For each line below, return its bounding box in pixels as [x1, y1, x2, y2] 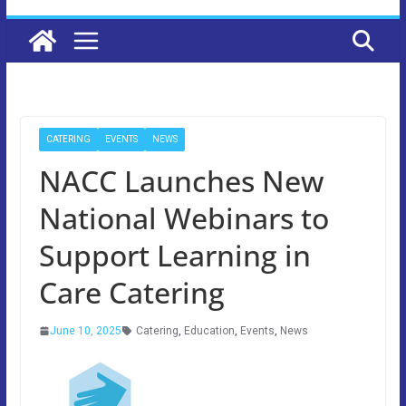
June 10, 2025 [49, 324, 121, 337]
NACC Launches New [38, 160, 324, 200]
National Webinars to [38, 198, 329, 237]
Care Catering [38, 272, 225, 312]
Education [183, 324, 235, 337]
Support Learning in [38, 235, 311, 275]
